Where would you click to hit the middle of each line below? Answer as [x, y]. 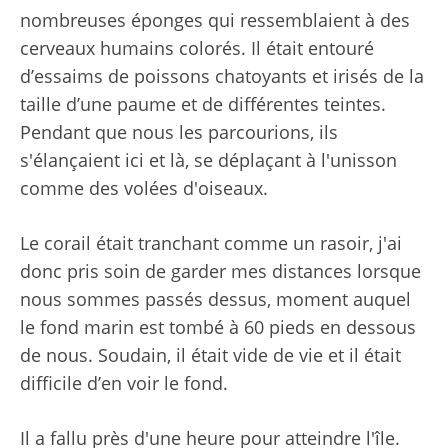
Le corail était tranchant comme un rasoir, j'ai [211, 242]
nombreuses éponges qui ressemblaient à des [215, 19]
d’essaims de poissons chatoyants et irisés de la [222, 75]
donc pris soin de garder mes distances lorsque [220, 270]
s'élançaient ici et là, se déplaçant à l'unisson [208, 159]
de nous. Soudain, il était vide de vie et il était [210, 354]
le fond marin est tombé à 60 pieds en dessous [218, 326]
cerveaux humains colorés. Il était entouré [197, 47]
